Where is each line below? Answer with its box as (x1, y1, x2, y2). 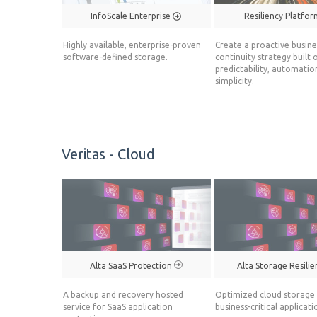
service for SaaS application (63, 301, 173, 311)
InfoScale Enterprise (91, 11, 173, 21)
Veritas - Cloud (62, 146, 155, 163)
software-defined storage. (63, 52, 168, 62)
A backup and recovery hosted (63, 289, 183, 299)
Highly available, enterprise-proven (63, 40, 201, 50)
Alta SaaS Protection (89, 260, 174, 270)
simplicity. (214, 76, 254, 86)
